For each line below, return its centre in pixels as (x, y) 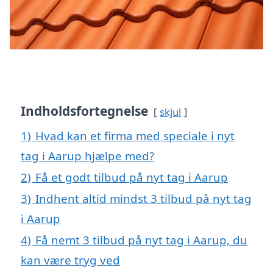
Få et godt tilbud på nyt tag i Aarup (132, 177)
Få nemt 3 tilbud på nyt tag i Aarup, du (141, 240)
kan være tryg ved (70, 260)
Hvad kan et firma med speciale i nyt (135, 136)
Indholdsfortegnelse (84, 111)
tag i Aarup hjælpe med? (87, 156)
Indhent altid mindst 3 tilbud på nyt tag (144, 199)
